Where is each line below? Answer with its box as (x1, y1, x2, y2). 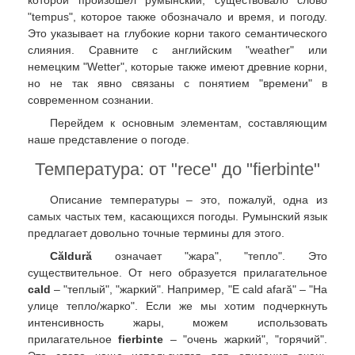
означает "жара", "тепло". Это (92, 250, 327, 263)
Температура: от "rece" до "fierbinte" (35, 159, 320, 180)
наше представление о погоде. (28, 133, 189, 146)
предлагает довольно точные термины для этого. (28, 226, 284, 239)
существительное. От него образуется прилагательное (28, 266, 327, 280)
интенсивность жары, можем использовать (28, 316, 327, 330)
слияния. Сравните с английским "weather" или (28, 43, 327, 56)
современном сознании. (28, 93, 154, 106)
